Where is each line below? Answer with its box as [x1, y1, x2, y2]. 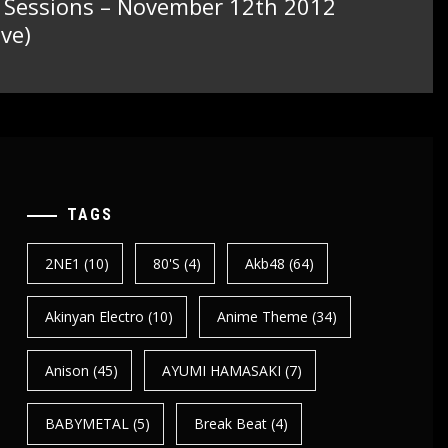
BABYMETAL [44, 414, 129, 434]
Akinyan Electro [44, 307, 144, 327]
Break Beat [194, 414, 268, 434]
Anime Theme [217, 307, 309, 327]
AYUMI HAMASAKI [162, 360, 282, 380]
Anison [44, 360, 89, 380]
